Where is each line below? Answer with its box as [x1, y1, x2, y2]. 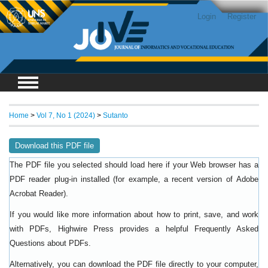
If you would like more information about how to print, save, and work [10, 210, 258, 220]
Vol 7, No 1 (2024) [36, 111, 95, 119]
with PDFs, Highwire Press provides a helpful [10, 224, 194, 234]
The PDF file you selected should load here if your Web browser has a [10, 160, 258, 170]
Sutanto [103, 111, 128, 119]
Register [227, 12, 256, 21]
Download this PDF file [15, 141, 94, 150]
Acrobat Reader [10, 190, 63, 199]
